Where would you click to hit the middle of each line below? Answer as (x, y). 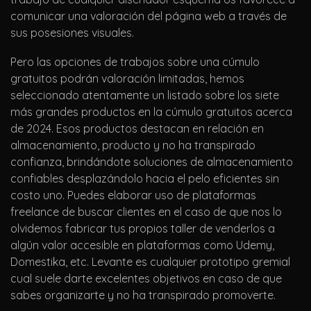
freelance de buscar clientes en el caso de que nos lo (146, 212)
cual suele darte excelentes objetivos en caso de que (146, 279)
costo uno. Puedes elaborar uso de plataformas (133, 195)
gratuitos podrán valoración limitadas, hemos (127, 79)
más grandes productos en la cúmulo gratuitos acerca (151, 112)
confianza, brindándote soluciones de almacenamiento (152, 162)
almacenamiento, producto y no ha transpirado (133, 145)
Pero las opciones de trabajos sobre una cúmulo (135, 62)
